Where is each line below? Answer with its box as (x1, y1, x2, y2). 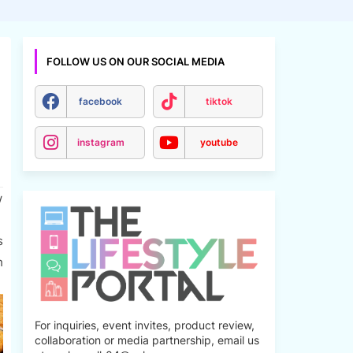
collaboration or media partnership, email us (34, 333, 259, 347)
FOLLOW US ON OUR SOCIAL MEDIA (46, 55, 225, 68)
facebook (79, 95, 122, 107)
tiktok (205, 95, 232, 107)
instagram (76, 136, 124, 148)
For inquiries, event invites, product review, (34, 318, 255, 333)
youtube (199, 136, 238, 148)
